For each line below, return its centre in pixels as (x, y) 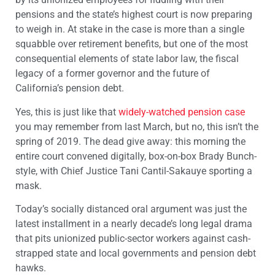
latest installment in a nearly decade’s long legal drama (134, 223)
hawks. (31, 268)
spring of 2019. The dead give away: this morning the (130, 141)
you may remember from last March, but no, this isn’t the (137, 126)
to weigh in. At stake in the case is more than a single (130, 29)
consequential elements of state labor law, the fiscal (127, 59)
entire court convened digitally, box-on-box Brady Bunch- (136, 156)
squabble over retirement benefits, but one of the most (132, 44)
